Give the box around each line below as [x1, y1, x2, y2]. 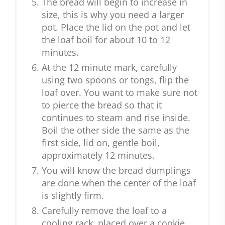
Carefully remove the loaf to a [42, 204, 167, 217]
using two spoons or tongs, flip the [42, 74, 189, 86]
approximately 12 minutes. [42, 149, 155, 162]
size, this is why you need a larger [42, 9, 184, 21]
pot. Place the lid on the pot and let [42, 21, 190, 34]
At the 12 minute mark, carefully [42, 61, 177, 74]
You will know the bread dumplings [42, 164, 191, 177]
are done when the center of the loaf [42, 177, 196, 189]
